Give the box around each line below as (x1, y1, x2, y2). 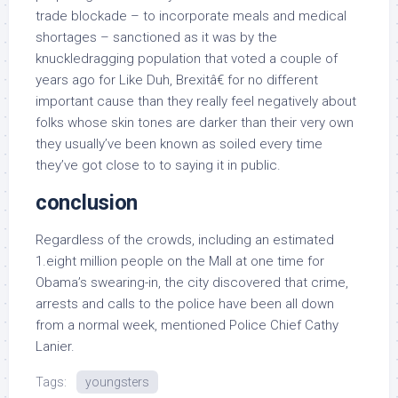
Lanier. (36, 338, 75, 354)
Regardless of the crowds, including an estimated (36, 232, 334, 248)
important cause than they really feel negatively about (36, 93, 356, 109)
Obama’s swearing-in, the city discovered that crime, (36, 275, 348, 291)
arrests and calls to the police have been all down (36, 296, 334, 312)
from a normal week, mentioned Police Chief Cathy (36, 317, 338, 333)
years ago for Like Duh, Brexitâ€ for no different (36, 72, 318, 88)
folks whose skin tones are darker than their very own (36, 115, 354, 131)
